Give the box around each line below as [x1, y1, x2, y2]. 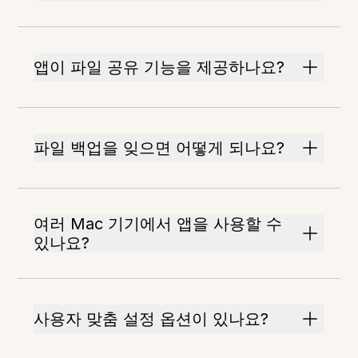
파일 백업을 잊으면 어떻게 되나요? [34, 138, 285, 158]
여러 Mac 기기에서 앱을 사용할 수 [34, 214, 283, 234]
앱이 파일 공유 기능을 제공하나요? [34, 58, 285, 78]
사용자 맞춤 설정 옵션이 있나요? [34, 309, 269, 329]
